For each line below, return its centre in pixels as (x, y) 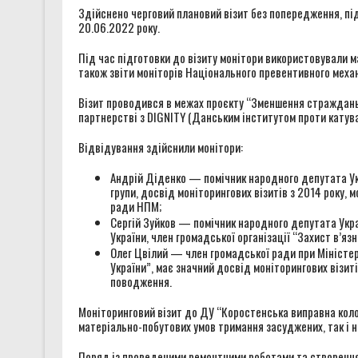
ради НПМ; (135, 206)
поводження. (141, 281)
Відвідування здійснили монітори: (160, 147)
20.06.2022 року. (119, 27)
